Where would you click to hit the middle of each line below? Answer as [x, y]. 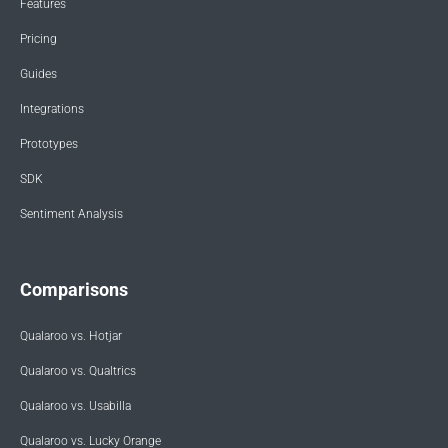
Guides [38, 74]
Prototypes [49, 144]
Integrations [52, 109]
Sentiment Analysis [71, 214]
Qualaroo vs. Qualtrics [78, 371]
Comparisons [74, 290]
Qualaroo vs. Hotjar [71, 336]
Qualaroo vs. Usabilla [75, 406]
